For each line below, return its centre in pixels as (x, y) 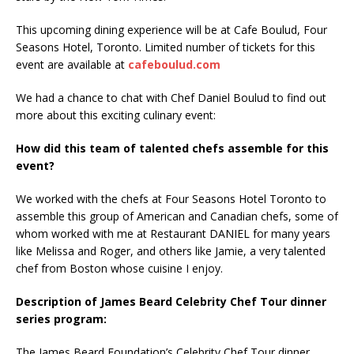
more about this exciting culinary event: (116, 115)
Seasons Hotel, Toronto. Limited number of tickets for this (166, 47)
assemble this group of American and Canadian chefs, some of (177, 217)
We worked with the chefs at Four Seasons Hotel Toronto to (171, 199)
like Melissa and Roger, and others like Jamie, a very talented (171, 251)
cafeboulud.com (174, 65)
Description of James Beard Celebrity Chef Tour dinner (171, 302)
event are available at (72, 65)
